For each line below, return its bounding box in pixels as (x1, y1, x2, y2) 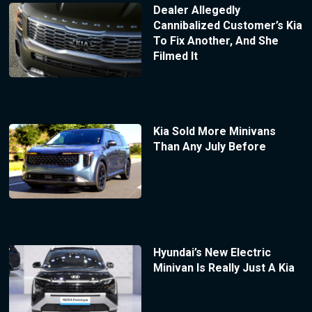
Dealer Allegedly (153, 3, 240, 17)
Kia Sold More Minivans (153, 125, 276, 139)
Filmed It (153, 49, 198, 63)
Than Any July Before (153, 140, 266, 154)
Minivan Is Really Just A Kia (153, 260, 295, 274)
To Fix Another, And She (153, 34, 279, 48)
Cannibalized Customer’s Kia (153, 19, 302, 33)
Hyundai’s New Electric (153, 245, 271, 259)
